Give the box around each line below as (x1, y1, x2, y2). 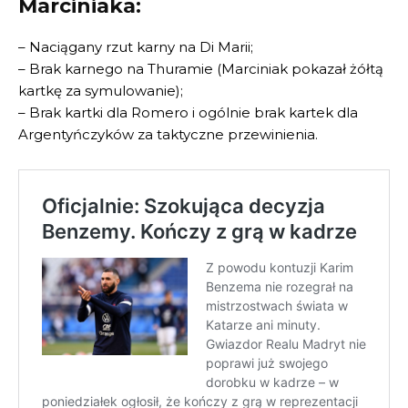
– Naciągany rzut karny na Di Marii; (18, 38, 253, 56)
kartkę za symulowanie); (18, 82, 183, 100)
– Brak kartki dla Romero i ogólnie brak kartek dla (18, 104, 358, 122)
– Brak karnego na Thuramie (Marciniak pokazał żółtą (18, 60, 383, 78)
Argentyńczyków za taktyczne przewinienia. (18, 126, 318, 144)
